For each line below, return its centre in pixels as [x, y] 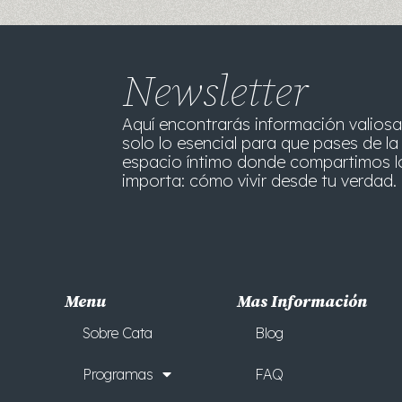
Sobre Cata [118, 332]
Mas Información [302, 301]
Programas [118, 374]
